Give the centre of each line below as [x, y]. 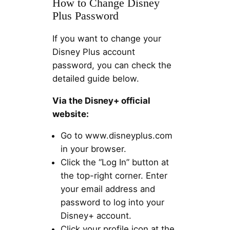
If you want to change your [107, 38]
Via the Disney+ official [101, 100]
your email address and [108, 189]
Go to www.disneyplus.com [116, 136]
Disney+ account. [96, 216]
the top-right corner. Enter [114, 176]
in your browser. [93, 149]
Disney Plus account [93, 52]
